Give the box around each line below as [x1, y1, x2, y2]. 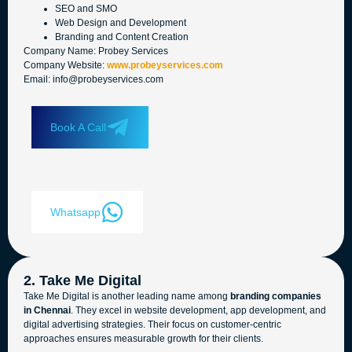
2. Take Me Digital [24, 272, 141, 288]
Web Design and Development [55, 17, 186, 29]
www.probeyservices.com [107, 60, 223, 71]
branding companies [230, 290, 321, 302]
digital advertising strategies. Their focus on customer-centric [24, 318, 281, 330]
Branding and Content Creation [55, 31, 189, 43]
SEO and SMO [55, 3, 117, 15]
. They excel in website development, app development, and [71, 304, 326, 316]
